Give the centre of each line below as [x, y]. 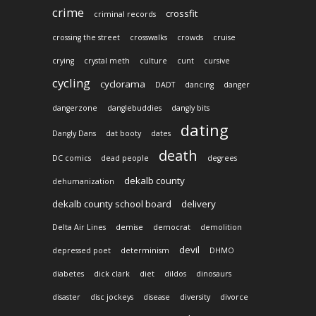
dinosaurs [214, 273]
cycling [71, 83]
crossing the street [86, 37]
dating [205, 129]
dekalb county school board [112, 203]
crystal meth [107, 60]
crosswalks [148, 37]
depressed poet [81, 250]
